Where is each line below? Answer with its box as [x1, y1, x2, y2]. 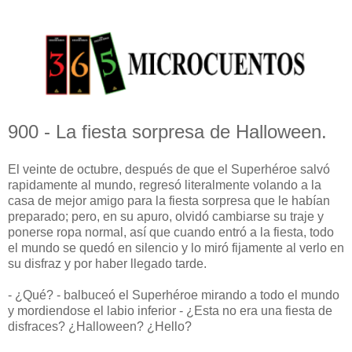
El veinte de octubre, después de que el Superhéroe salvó [8, 162, 330, 176]
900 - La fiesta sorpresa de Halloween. [8, 121, 327, 143]
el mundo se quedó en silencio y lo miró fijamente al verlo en [8, 240, 344, 255]
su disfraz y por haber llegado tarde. [8, 256, 207, 270]
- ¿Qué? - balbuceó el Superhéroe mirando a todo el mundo [8, 288, 339, 302]
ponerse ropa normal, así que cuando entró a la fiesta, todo [8, 225, 334, 239]
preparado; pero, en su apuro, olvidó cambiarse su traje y [8, 209, 324, 223]
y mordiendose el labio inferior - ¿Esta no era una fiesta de [8, 303, 332, 317]
